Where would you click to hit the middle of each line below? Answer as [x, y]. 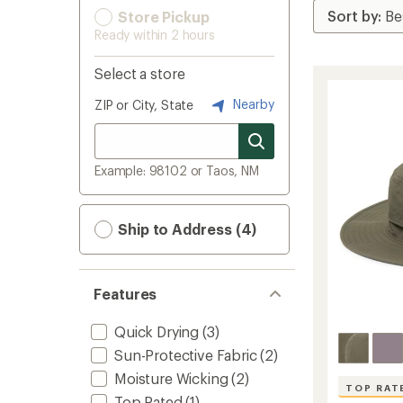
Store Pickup [162, 17]
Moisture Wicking [171, 378]
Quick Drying [157, 331]
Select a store [140, 73]
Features [125, 294]
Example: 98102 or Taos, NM [177, 170]
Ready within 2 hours [155, 35]
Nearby [252, 103]
